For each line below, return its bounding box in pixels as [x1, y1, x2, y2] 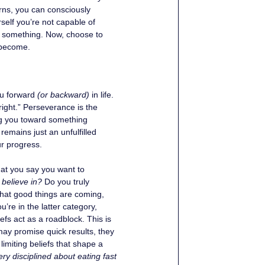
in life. [89, 90, 116, 99]
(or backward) [37, 90, 89, 99]
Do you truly [42, 177, 92, 186]
